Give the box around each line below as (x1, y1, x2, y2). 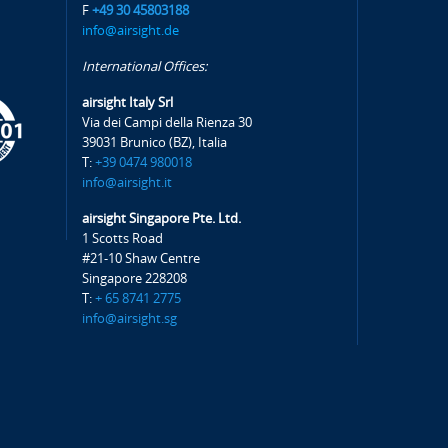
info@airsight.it (82, 175, 173, 190)
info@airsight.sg (82, 311, 178, 326)
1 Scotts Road (82, 231, 164, 246)
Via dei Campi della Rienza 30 (82, 115, 253, 130)
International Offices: (82, 59, 208, 74)
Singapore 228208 (82, 271, 188, 286)
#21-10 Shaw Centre (82, 251, 201, 266)
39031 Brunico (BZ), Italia (82, 135, 228, 150)
